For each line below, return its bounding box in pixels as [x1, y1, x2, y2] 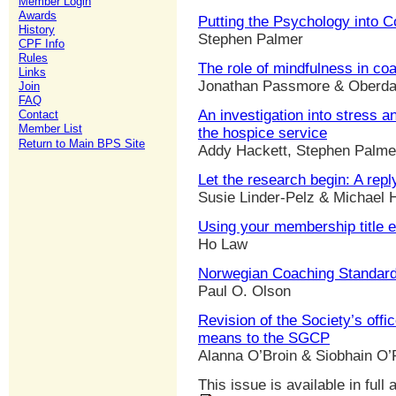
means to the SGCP [198, 330, 330, 347]
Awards [19, 9, 57, 22]
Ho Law [198, 236, 247, 254]
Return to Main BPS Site [19, 137, 145, 150]
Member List [19, 122, 82, 135]
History [19, 23, 55, 36]
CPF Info [19, 37, 65, 50]
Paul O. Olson [198, 283, 291, 301]
